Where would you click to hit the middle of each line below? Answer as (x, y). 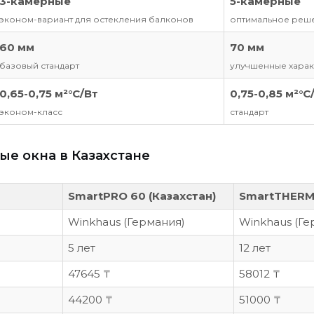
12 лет (255, 248)
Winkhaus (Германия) (127, 222)
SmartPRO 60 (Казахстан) (142, 196)
